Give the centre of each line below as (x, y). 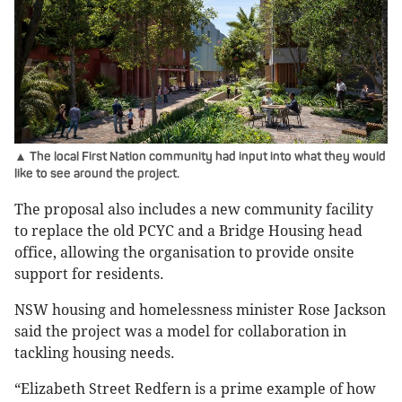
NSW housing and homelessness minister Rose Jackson (200, 310)
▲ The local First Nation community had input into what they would (200, 157)
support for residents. (89, 275)
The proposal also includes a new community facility (194, 210)
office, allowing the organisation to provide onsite (184, 253)
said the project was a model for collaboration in (180, 332)
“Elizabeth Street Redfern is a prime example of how (195, 389)
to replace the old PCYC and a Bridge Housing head (188, 232)
